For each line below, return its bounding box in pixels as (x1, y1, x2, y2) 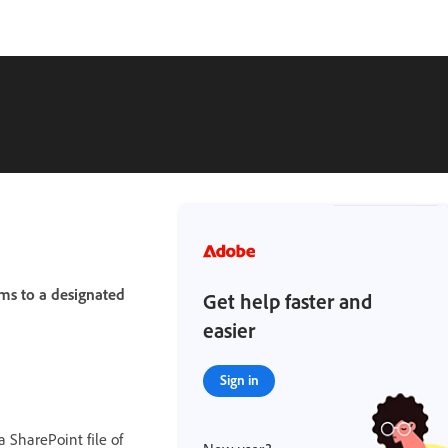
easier (203, 317, 256, 343)
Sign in (219, 371, 259, 388)
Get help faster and (203, 288, 373, 314)
